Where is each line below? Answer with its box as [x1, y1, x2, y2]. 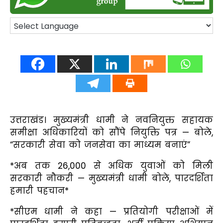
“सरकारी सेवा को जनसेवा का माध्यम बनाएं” [10, 138, 190, 151]
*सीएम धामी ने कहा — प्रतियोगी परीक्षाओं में [10, 205, 213, 218]
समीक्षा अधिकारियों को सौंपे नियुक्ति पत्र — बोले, [10, 126, 213, 138]
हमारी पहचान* [10, 184, 69, 197]
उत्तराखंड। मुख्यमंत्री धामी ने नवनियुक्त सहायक [10, 113, 213, 126]
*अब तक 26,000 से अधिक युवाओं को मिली [10, 159, 213, 172]
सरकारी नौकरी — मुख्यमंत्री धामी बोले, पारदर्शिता [10, 172, 213, 184]
